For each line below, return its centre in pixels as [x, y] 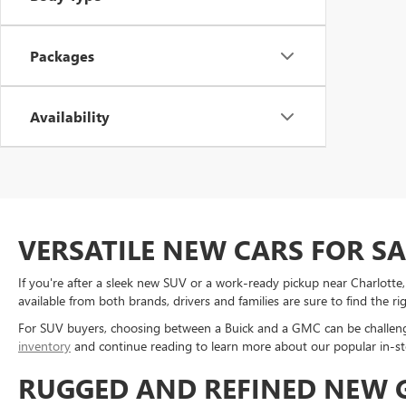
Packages [62, 56]
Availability [70, 116]
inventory [44, 346]
